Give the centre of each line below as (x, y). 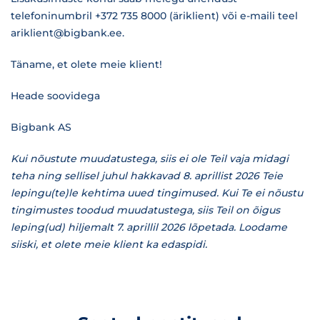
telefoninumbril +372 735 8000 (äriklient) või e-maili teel (154, 16)
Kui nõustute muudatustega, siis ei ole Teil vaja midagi (150, 159)
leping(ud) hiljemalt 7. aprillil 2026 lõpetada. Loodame (149, 227)
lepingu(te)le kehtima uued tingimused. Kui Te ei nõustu (157, 193)
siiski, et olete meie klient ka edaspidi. (109, 244)
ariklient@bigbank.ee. (67, 33)
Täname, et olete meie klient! (86, 64)
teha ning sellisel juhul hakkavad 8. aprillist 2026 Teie (147, 176)
